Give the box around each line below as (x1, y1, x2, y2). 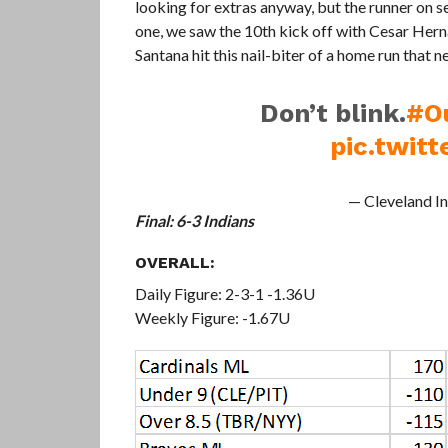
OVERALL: (134, 253, 215, 272)
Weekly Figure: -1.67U (134, 308, 290, 327)
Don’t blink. (259, 98, 406, 128)
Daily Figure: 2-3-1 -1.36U (134, 284, 315, 303)
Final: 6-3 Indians (134, 211, 254, 230)
